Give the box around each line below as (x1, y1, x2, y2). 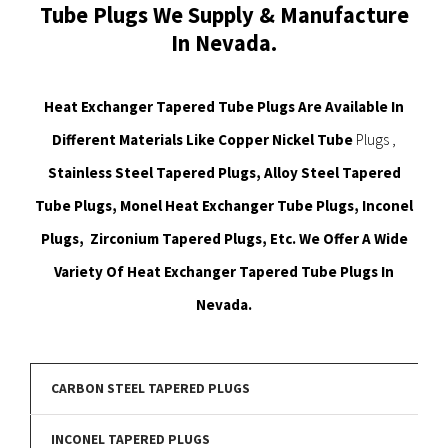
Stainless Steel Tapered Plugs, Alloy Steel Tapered (47, 163, 401, 183)
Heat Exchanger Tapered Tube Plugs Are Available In (44, 97, 404, 117)
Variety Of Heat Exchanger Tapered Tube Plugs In (54, 262, 394, 282)
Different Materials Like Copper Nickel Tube (52, 130, 356, 150)
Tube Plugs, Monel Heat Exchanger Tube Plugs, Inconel (35, 196, 413, 216)
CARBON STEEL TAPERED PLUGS (51, 380, 250, 398)
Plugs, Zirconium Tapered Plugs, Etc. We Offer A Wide (40, 229, 408, 249)
